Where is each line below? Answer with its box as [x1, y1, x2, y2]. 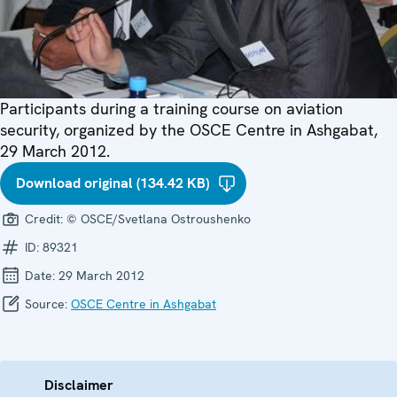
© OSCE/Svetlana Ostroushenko [66, 210, 251, 227]
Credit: [21, 210, 66, 227]
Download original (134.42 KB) [16, 173, 209, 192]
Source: [21, 295, 71, 312]
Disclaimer [44, 375, 113, 394]
